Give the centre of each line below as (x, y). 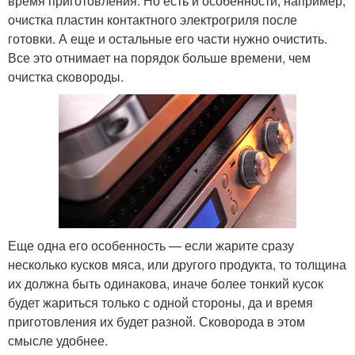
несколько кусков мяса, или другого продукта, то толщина (177, 264)
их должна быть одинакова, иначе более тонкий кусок (166, 283)
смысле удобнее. (58, 340)
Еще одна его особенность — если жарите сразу (151, 245)
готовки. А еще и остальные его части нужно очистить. (168, 38)
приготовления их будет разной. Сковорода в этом (157, 321)
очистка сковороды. (66, 76)
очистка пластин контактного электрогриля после (153, 19)
